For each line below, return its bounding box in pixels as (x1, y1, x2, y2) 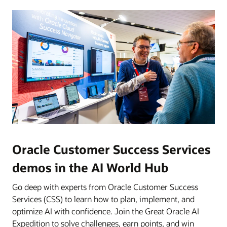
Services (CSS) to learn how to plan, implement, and (12, 193, 195, 204)
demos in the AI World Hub (12, 159, 168, 175)
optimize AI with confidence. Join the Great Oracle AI (12, 205, 199, 216)
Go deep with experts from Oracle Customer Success (12, 181, 198, 192)
